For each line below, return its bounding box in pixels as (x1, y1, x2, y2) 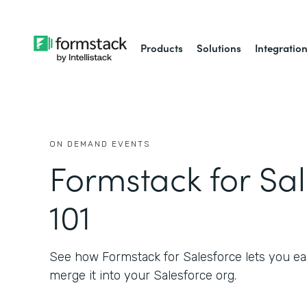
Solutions (197, 40, 242, 55)
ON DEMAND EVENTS (49, 139, 150, 149)
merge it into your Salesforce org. (49, 268, 236, 283)
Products (140, 40, 184, 55)
